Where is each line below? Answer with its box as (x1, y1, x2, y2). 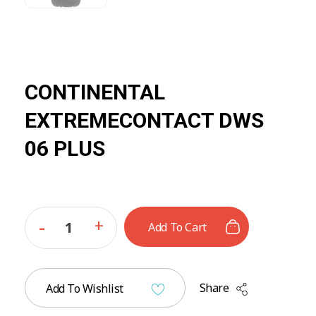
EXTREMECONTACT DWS (25, 108, 264, 133)
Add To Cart (148, 219, 207, 235)
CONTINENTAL (25, 80, 165, 105)
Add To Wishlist (46, 281, 123, 297)
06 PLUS (25, 136, 105, 162)
